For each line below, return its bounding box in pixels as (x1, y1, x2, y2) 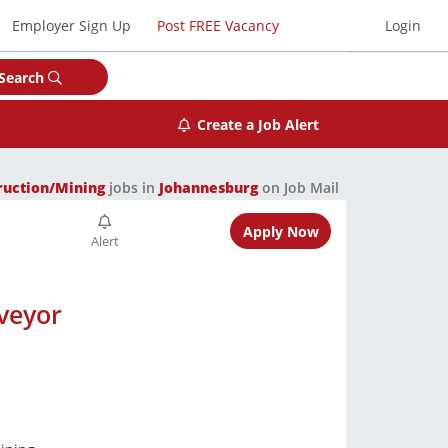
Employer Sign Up (12, 15, 132, 35)
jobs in (105, 178, 159, 197)
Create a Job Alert (196, 114, 319, 134)
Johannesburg (159, 178, 258, 197)
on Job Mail (258, 178, 339, 197)
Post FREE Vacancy (156, 15, 279, 35)
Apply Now (242, 221, 319, 241)
